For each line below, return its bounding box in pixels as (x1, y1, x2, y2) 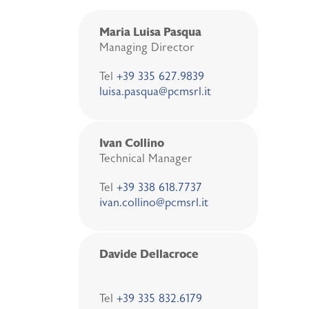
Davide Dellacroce (99, 246, 199, 261)
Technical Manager (99, 151, 192, 166)
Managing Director (99, 40, 195, 54)
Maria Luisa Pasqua (99, 24, 201, 39)
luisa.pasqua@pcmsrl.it (99, 84, 211, 99)
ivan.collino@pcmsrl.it (99, 195, 208, 210)
